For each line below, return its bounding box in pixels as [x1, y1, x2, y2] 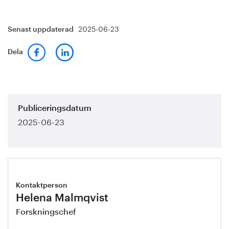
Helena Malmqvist [16, 193, 108, 203]
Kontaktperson [16, 182, 67, 189]
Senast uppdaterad [8, 26, 75, 33]
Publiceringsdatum [18, 104, 91, 112]
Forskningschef [16, 208, 76, 216]
